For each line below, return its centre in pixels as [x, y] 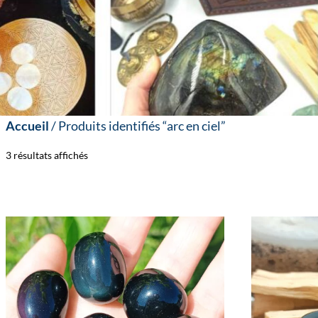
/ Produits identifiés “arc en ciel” [137, 126]
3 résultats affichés [47, 155]
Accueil [27, 126]
